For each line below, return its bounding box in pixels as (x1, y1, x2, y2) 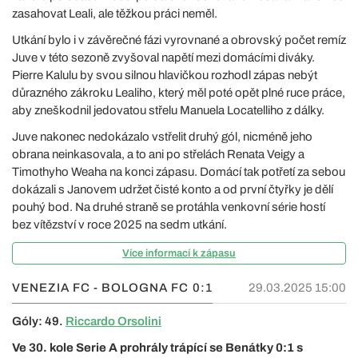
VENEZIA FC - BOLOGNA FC (12, 280, 189, 294)
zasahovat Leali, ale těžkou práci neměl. (12, 6, 217, 20)
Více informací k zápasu (122, 247, 236, 259)
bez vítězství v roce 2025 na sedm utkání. (12, 217, 227, 231)
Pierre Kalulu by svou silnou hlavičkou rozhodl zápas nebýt (12, 68, 317, 82)
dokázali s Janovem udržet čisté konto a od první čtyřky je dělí (12, 182, 333, 196)
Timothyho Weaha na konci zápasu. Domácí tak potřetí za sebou (12, 165, 345, 178)
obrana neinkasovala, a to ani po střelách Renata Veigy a (12, 147, 304, 161)
